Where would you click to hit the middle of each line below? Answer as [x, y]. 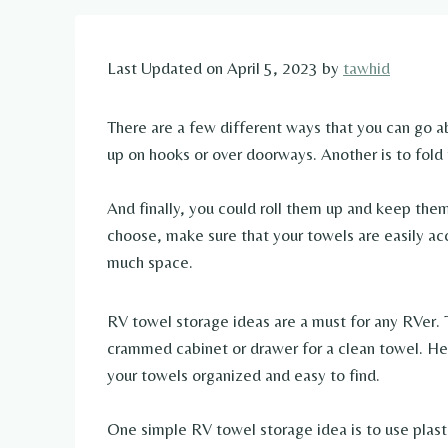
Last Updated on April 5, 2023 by [225, 68]
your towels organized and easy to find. [243, 375]
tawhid [366, 68]
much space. [150, 262]
